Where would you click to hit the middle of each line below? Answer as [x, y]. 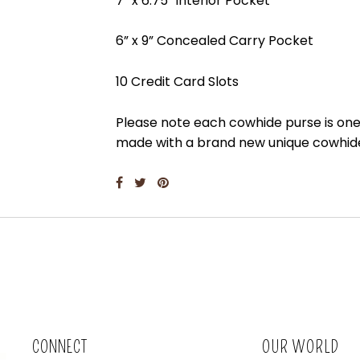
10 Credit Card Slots [177, 81]
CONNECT [59, 348]
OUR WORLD [301, 348]
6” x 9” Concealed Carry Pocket [214, 41]
